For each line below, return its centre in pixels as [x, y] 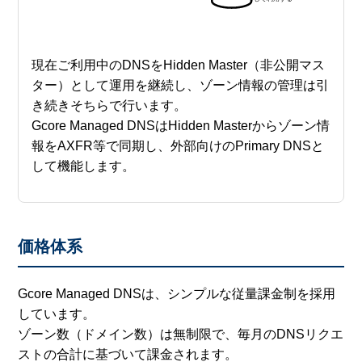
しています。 [57, 314]
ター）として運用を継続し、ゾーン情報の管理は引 [181, 86]
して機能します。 [84, 166]
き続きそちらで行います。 [109, 106]
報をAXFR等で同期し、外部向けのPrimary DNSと [178, 146]
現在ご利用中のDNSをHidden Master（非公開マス [179, 65]
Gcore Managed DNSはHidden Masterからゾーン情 [181, 126]
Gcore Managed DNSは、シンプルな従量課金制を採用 [177, 294]
